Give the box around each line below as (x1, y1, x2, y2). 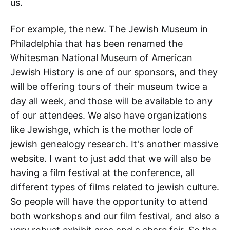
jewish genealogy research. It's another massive (10, 139, 218, 150)
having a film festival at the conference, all (10, 167, 195, 179)
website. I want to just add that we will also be (10, 153, 211, 164)
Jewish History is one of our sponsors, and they (10, 67, 218, 78)
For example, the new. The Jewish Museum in (10, 24, 208, 35)
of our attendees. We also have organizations (10, 110, 207, 121)
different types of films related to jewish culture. (10, 182, 219, 193)
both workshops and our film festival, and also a (10, 210, 219, 222)
